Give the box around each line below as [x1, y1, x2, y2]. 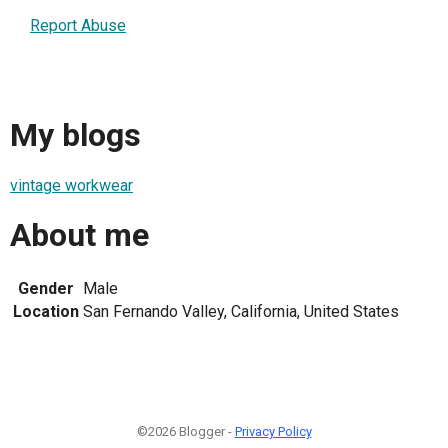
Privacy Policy [234, 423, 312, 439]
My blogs [10, 116, 141, 155]
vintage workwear [10, 175, 133, 195]
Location [13, 301, 79, 321]
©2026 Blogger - [136, 423, 235, 439]
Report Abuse [30, 15, 126, 35]
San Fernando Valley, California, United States [83, 301, 399, 321]
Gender [18, 278, 74, 298]
